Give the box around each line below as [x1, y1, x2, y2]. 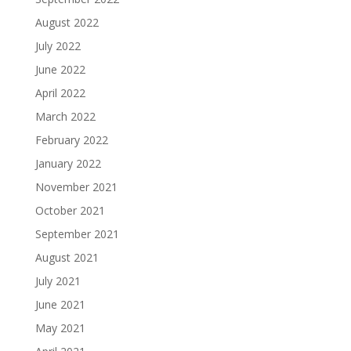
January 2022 [34, 156, 101, 172]
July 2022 [34, 38, 81, 54]
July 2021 [34, 273, 81, 289]
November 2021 [34, 179, 118, 195]
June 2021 [34, 297, 85, 313]
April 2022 [34, 85, 85, 101]
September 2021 [34, 226, 119, 242]
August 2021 [34, 250, 99, 266]
